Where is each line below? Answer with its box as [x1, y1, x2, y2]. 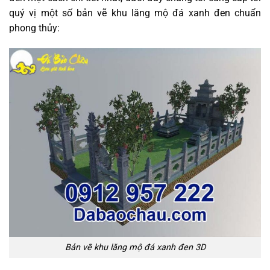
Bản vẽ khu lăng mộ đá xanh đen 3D [64, 242, 206, 253]
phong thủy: [9, 22, 60, 34]
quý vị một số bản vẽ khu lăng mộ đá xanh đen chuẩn [9, 7, 261, 19]
